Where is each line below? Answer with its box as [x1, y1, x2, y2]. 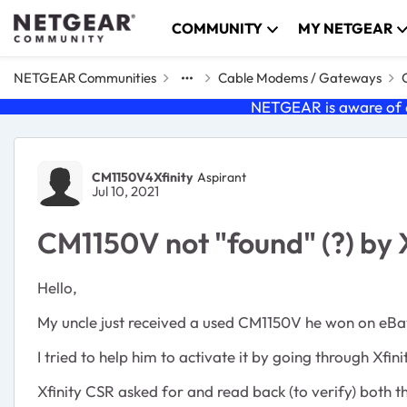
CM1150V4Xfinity [92, 168, 193, 185]
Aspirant [197, 168, 246, 185]
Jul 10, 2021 [92, 183, 159, 200]
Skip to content [32, 15, 131, 34]
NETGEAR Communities [14, 69, 156, 86]
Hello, [37, 278, 77, 297]
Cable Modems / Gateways [218, 69, 382, 86]
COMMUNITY [172, 19, 263, 37]
